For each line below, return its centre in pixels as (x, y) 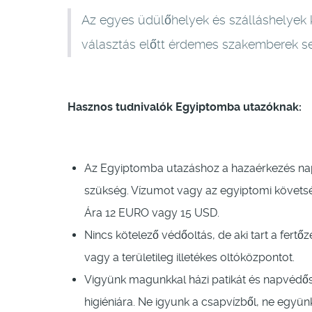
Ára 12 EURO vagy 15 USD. (152, 213)
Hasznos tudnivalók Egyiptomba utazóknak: (185, 107)
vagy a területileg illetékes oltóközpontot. (189, 258)
